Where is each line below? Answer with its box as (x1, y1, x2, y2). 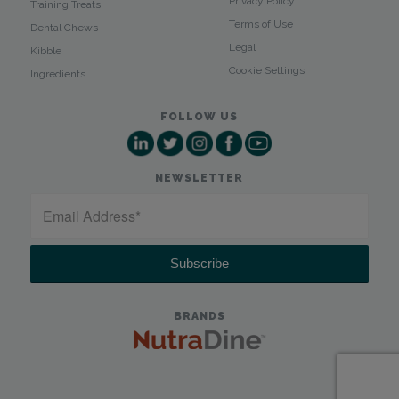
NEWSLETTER (155, 171, 244, 184)
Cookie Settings (228, 63, 305, 77)
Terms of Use (228, 17, 293, 30)
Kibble (29, 44, 61, 57)
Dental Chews (29, 20, 98, 34)
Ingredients (29, 67, 85, 80)
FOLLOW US (160, 110, 239, 123)
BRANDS (173, 309, 225, 322)
